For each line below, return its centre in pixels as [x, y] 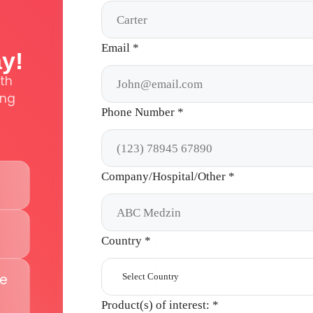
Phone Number [140, 112]
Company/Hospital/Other [165, 176]
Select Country [151, 276]
